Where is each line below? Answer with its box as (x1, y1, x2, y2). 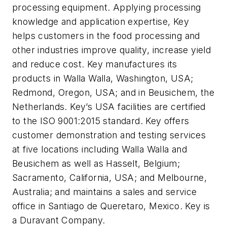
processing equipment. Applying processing (12, 2, 201, 13)
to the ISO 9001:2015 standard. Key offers (12, 116, 190, 127)
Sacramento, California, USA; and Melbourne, (12, 172, 207, 183)
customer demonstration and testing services (12, 130, 206, 141)
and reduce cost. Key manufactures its (12, 59, 177, 70)
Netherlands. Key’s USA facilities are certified (12, 101, 206, 112)
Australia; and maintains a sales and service (12, 186, 197, 198)
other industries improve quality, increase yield (12, 45, 211, 56)
